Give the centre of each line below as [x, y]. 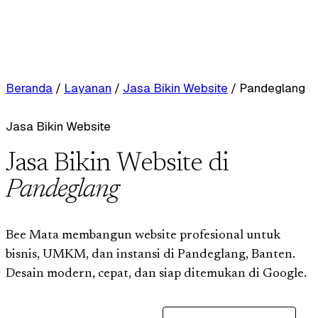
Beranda [29, 88]
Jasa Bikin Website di [117, 164]
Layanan [88, 88]
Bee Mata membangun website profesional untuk [143, 235]
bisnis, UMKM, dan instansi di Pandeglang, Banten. [150, 254]
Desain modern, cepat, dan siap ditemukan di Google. [156, 274]
